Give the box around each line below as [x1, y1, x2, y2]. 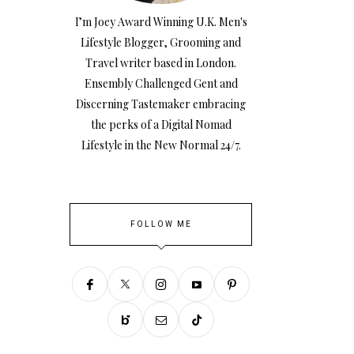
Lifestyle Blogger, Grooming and [81, 35, 241, 51]
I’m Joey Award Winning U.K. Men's [74, 14, 247, 30]
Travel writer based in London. [85, 55, 236, 71]
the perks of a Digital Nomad [90, 117, 232, 133]
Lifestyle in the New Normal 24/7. [81, 137, 241, 153]
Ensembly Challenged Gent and [84, 76, 238, 92]
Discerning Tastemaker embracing [76, 96, 246, 112]
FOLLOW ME [130, 219, 192, 231]
